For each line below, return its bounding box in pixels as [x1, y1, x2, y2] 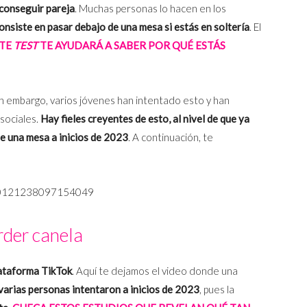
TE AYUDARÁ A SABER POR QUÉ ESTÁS [38, 39, 225, 52]
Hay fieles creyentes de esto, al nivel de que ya [40, 112, 249, 125]
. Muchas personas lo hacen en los [75, 2, 226, 15]
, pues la [199, 283, 234, 296]
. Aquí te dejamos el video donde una [72, 265, 238, 278]
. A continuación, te [128, 131, 213, 144]
